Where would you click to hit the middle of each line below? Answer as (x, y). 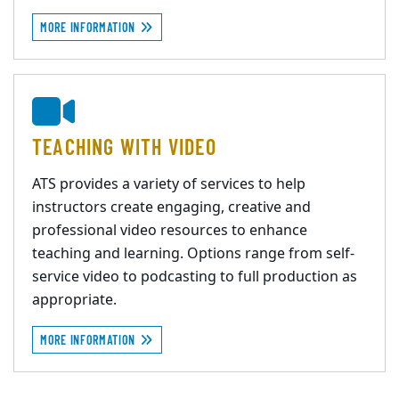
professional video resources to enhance (170, 231)
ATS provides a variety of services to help (169, 184)
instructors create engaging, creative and (171, 208)
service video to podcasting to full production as (195, 277)
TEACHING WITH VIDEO (124, 147)
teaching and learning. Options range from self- (193, 254)
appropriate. (74, 300)
